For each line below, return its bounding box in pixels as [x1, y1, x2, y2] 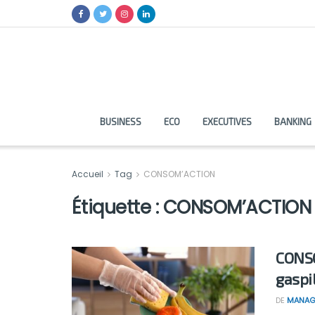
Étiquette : [72, 195, 163, 220]
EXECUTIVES [202, 116, 252, 127]
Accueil [72, 168, 105, 180]
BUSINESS [99, 116, 141, 127]
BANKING [274, 116, 311, 127]
